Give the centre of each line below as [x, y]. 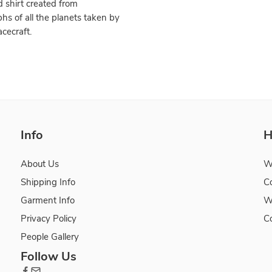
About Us [40, 164]
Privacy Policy [49, 219]
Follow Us [49, 257]
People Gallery [50, 237]
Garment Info [48, 201]
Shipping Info [48, 182]
